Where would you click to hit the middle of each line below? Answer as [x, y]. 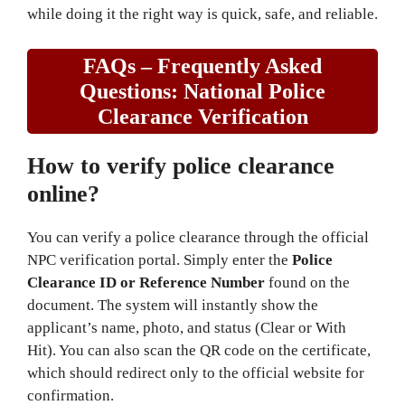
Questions [125, 91]
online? [63, 193]
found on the [307, 282]
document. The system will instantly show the [173, 305]
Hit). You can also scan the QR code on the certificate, [199, 350]
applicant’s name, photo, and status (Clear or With [187, 327]
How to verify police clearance [181, 165]
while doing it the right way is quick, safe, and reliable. [202, 14]
